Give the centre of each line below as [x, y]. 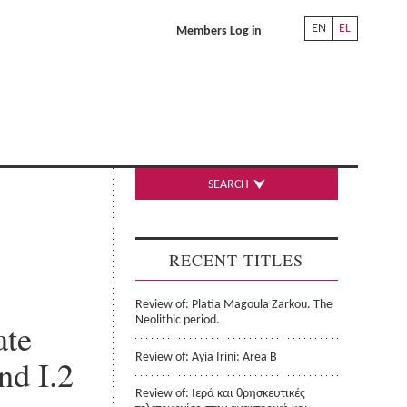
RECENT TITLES [237, 259]
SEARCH [229, 185]
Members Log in [218, 31]
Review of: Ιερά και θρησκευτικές [221, 394]
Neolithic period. [178, 320]
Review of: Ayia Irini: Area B [207, 358]
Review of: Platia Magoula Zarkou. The [234, 304]
